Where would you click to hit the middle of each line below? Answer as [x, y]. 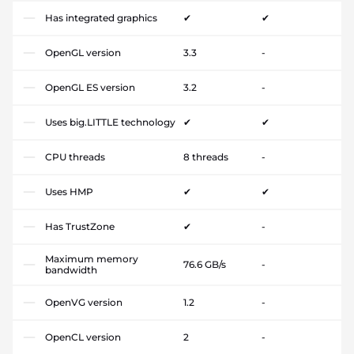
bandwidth [71, 269]
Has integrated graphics [101, 17]
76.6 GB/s [205, 264]
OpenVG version [84, 302]
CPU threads [75, 156]
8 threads [206, 156]
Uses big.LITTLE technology [110, 122]
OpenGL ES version [90, 87]
